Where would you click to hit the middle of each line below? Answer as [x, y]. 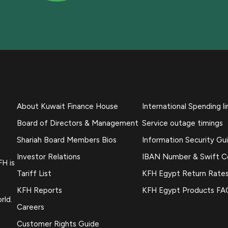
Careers [31, 207]
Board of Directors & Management [78, 123]
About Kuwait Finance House [68, 106]
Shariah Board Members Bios [67, 140]
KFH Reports [40, 190]
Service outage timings [182, 123]
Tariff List [34, 173]
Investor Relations [49, 156]
